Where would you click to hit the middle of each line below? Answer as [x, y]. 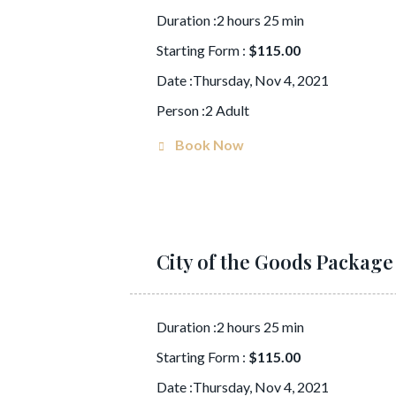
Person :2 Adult [203, 110]
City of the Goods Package [275, 261]
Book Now [209, 144]
